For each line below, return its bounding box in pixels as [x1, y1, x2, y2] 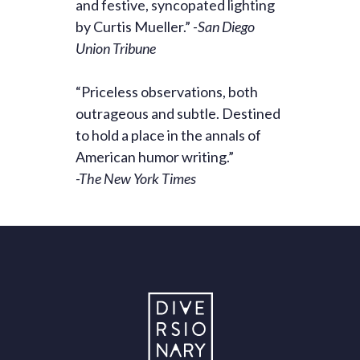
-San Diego [193, 18, 255, 36]
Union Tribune [76, 39, 156, 58]
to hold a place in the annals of [76, 126, 261, 145]
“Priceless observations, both [76, 83, 258, 101]
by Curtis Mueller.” [76, 18, 193, 36]
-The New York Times [76, 170, 196, 188]
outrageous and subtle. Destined [76, 104, 280, 123]
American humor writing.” [76, 148, 234, 166]
